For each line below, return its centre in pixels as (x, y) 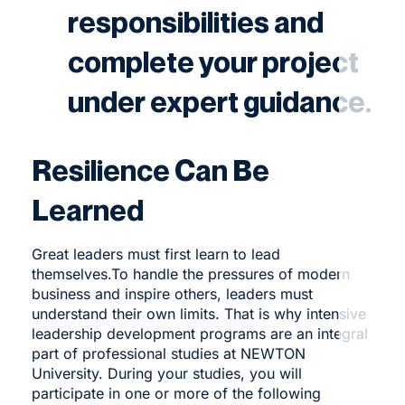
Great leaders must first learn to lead (155, 254)
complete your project (213, 61)
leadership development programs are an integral (199, 333)
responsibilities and (195, 21)
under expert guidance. (219, 101)
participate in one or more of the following (176, 393)
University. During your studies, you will (166, 373)
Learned (87, 209)
